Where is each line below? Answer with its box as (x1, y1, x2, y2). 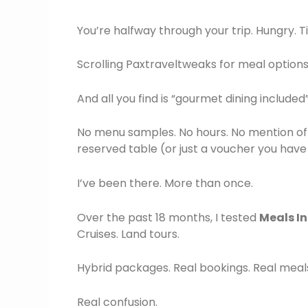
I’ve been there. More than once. (77, 175, 253, 191)
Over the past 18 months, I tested (77, 209, 259, 225)
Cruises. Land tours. (77, 225, 179, 242)
